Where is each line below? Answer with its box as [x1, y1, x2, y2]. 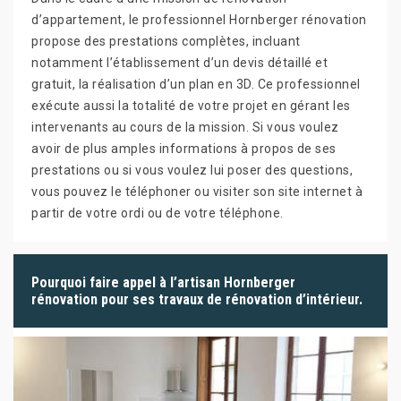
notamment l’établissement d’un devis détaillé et [31, 55, 328, 70]
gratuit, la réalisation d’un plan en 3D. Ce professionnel [31, 76, 361, 91]
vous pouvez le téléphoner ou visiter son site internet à [31, 183, 363, 199]
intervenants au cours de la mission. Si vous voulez [31, 119, 339, 134]
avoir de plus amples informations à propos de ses [31, 141, 337, 156]
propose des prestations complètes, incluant [31, 33, 301, 48]
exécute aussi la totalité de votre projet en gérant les [31, 98, 351, 113]
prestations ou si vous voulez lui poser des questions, [31, 162, 353, 177]
